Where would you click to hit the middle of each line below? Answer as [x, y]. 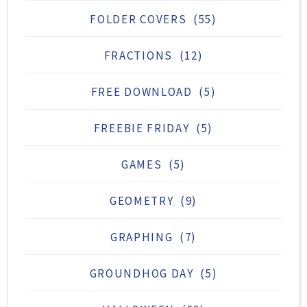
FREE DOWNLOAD [142, 91]
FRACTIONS [138, 55]
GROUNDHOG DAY [142, 273]
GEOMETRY [142, 200]
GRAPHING [142, 237]
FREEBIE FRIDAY [142, 128]
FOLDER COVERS [138, 19]
